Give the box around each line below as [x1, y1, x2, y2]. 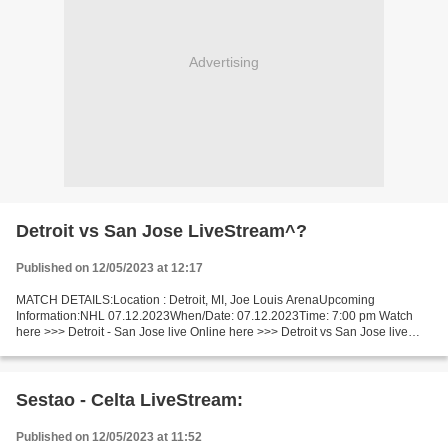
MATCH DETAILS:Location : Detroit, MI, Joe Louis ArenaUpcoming [16, 293, 375, 307]
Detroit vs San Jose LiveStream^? [16, 221, 307, 241]
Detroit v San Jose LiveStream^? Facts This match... [16, 341, 296, 355]
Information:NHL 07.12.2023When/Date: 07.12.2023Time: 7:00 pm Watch [16, 309, 413, 323]
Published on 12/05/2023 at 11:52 [16, 430, 202, 444]
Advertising [189, 53, 259, 70]
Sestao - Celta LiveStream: [16, 390, 243, 410]
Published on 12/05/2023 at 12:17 [16, 261, 203, 275]
